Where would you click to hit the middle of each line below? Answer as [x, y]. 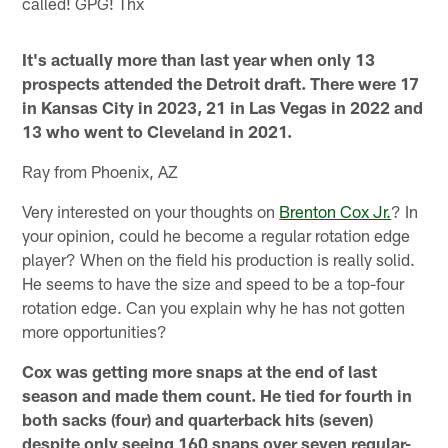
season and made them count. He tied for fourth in [217, 394]
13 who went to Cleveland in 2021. [157, 130]
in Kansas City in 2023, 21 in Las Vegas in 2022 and [223, 106]
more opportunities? [95, 330]
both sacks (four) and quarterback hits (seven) [198, 418]
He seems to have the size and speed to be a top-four [213, 282]
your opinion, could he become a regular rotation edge [216, 234]
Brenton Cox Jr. [335, 210]
